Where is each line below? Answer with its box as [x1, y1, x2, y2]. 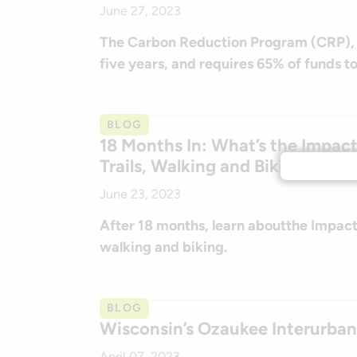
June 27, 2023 [99, 2, 181, 18]
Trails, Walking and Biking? [99, 155, 313, 177]
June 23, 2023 [99, 186, 181, 202]
